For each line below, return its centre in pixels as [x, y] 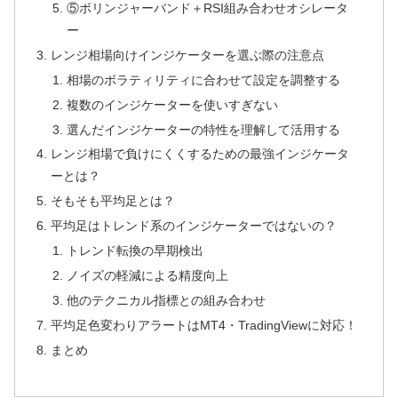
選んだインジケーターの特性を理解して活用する [203, 129]
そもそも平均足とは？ [113, 201]
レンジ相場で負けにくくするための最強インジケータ [200, 154]
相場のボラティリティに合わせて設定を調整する [203, 80]
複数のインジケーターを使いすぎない [172, 104]
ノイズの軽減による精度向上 [147, 275]
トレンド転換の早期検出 [135, 251]
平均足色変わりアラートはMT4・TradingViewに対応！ [204, 325]
